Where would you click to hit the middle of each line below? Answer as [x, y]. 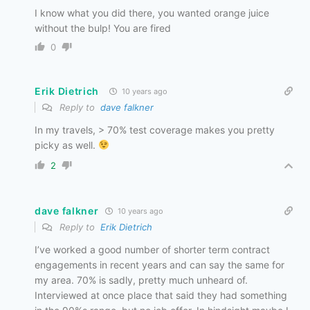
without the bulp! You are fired [103, 28]
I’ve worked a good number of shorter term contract [152, 249]
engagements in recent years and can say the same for [159, 264]
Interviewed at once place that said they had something [161, 295]
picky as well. [66, 145]
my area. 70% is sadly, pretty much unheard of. [141, 280]
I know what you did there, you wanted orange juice [152, 12]
